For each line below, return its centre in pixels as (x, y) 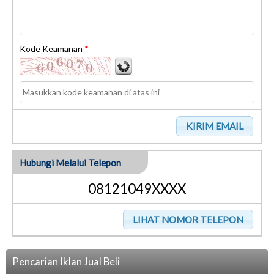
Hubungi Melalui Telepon (70, 162)
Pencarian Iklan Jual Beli (66, 261)
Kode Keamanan (52, 49)
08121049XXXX (137, 188)
